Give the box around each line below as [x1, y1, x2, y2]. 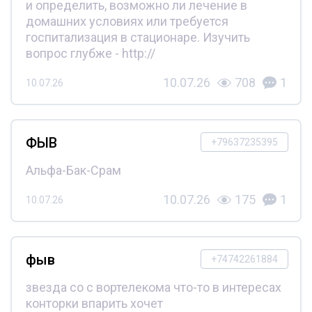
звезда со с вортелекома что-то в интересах [25, 280, 281, 295]
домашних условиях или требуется [25, 14, 228, 29]
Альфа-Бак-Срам [25, 163, 121, 178]
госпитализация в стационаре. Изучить [25, 30, 250, 45]
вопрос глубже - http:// [25, 46, 155, 61]
